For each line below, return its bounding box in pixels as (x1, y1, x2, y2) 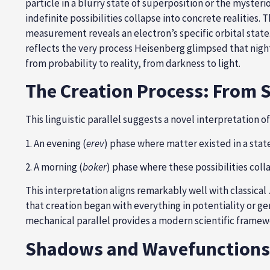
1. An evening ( (25, 136, 86, 150)
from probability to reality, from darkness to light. (25, 56, 240, 70)
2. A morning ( (25, 160, 83, 174)
